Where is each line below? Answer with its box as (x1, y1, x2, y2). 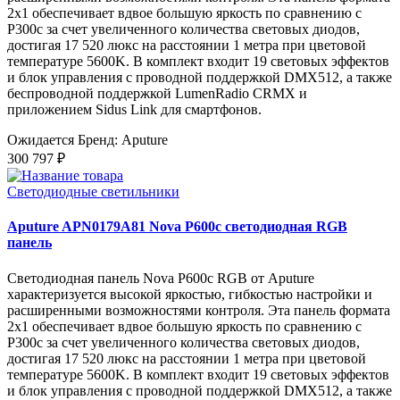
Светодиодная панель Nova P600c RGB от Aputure (7, 270, 314, 286)
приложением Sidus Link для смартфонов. (7, 102, 262, 118)
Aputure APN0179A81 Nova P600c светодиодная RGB (7, 219, 347, 235)
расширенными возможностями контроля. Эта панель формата (7, 302, 390, 318)
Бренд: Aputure (78, 132, 168, 148)
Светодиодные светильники (7, 184, 179, 200)
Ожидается (7, 132, 74, 148)
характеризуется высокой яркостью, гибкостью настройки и (7, 286, 372, 302)
